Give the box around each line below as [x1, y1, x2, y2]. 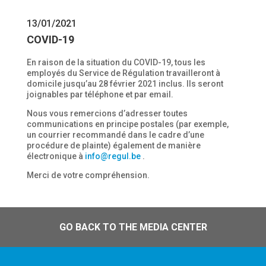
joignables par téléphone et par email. [26, 90, 173, 99]
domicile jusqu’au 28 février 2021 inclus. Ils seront [26, 79, 223, 88]
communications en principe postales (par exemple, [26, 119, 229, 129]
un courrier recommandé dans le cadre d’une [26, 130, 204, 140]
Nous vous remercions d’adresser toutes [26, 109, 188, 118]
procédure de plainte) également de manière [26, 141, 201, 150]
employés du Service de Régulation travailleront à [26, 68, 220, 78]
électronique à [26, 151, 85, 161]
